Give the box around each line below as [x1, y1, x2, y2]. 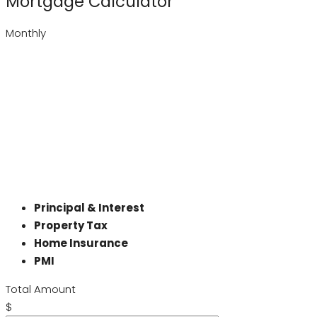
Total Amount [6, 282, 76, 297]
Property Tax [34, 218, 108, 234]
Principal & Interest [34, 200, 144, 216]
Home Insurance [34, 236, 128, 251]
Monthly [6, 25, 46, 41]
